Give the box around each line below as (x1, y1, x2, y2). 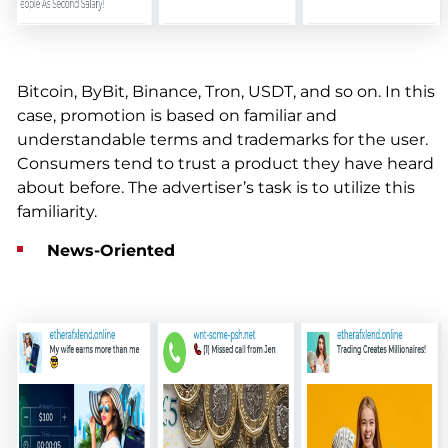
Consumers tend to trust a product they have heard (16, 154, 434, 174)
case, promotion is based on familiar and (16, 106, 337, 126)
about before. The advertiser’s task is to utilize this (16, 178, 415, 198)
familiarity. (16, 202, 97, 222)
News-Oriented (46, 241, 175, 261)
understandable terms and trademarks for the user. (16, 130, 428, 150)
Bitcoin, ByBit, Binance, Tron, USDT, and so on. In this (16, 82, 435, 102)
